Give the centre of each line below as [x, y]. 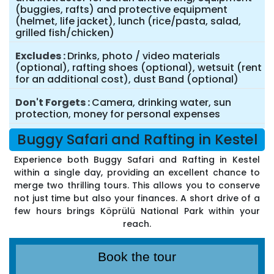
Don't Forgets [50, 103]
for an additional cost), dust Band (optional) [127, 80]
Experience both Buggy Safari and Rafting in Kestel [137, 160]
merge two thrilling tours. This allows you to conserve [137, 186]
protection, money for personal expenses [118, 114]
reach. [137, 224]
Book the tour [137, 257]
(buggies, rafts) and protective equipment [121, 10]
